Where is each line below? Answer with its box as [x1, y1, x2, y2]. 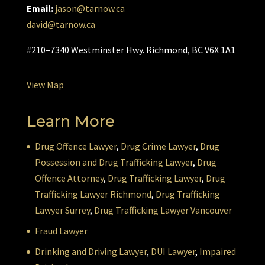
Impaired [199, 245, 236, 258]
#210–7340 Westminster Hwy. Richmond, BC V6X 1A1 [26, 44, 235, 56]
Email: [26, 2, 53, 15]
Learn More [26, 112, 115, 131]
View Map [26, 79, 64, 91]
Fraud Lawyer [34, 225, 88, 237]
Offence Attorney [34, 172, 104, 185]
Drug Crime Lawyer [120, 140, 196, 153]
